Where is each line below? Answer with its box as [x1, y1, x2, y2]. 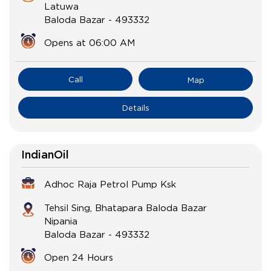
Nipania [44, 216, 77, 226]
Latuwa [44, 1, 79, 11]
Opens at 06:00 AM [44, 38, 135, 48]
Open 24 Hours [44, 252, 113, 263]
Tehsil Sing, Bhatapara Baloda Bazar [44, 203, 207, 213]
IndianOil [21, 150, 69, 162]
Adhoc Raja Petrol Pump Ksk [44, 179, 176, 189]
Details [122, 103, 149, 113]
